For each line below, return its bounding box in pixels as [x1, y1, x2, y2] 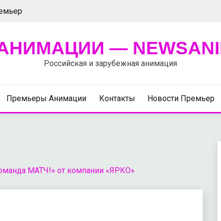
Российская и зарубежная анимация [44, 59, 177, 68]
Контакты [99, 94, 135, 103]
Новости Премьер [147, 94, 215, 103]
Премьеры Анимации [6, 94, 86, 103]
